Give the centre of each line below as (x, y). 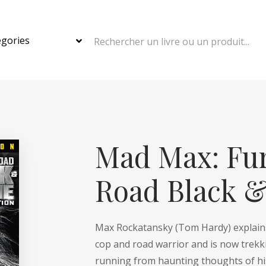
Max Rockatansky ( (137, 227)
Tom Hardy (203, 227)
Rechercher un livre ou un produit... (172, 41)
